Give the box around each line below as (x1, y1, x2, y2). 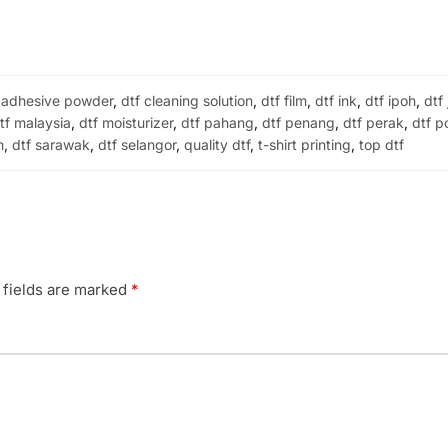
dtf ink (315, 91, 358, 109)
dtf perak (342, 113, 404, 131)
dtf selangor (97, 135, 176, 153)
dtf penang (261, 113, 335, 131)
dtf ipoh (365, 91, 417, 109)
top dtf (358, 135, 404, 153)
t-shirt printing (257, 135, 351, 153)
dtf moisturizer (78, 113, 173, 131)
